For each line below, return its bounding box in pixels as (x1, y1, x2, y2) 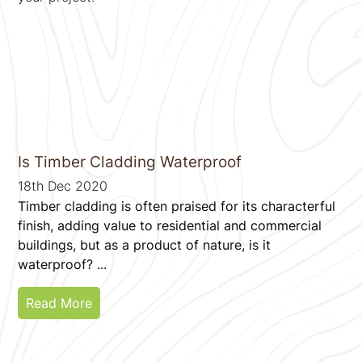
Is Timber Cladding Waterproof (18, 152, 242, 171)
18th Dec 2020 (18, 177, 108, 194)
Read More (26, 294, 93, 311)
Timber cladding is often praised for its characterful (18, 197, 336, 214)
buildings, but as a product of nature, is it (18, 236, 271, 253)
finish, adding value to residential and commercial (18, 217, 322, 234)
